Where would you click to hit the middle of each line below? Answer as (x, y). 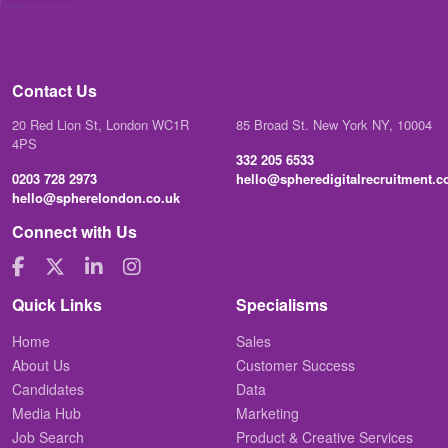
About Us (41, 364)
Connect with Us (74, 231)
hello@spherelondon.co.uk (96, 197)
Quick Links (57, 304)
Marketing (267, 412)
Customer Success (295, 364)
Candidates (48, 388)
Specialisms (282, 304)
